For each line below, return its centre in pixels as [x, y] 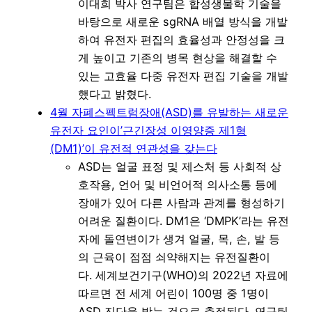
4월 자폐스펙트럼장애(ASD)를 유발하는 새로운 [169, 112]
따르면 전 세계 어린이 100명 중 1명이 [173, 293]
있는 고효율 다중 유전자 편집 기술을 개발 [183, 76]
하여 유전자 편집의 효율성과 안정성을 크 [181, 39]
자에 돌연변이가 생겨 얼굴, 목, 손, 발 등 [179, 239]
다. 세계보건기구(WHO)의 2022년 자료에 [183, 275]
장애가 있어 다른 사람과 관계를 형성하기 [181, 202]
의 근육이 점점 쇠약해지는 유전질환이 [174, 257]
